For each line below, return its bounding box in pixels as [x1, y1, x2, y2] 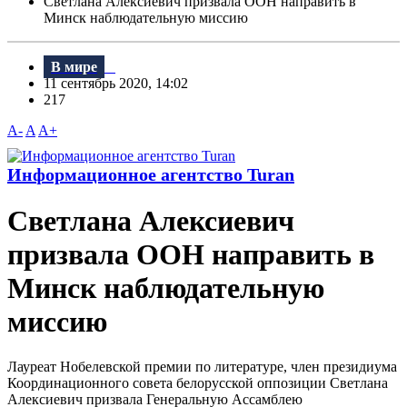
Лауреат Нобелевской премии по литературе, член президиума [7, 358, 397, 374]
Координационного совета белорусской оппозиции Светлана [7, 374, 388, 391]
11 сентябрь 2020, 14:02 [44, 75, 199, 92]
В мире [51, 59, 97, 75]
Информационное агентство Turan [7, 164, 294, 185]
